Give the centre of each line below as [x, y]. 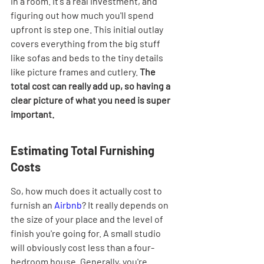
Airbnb [68, 205]
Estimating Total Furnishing [84, 150]
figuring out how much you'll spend [83, 15]
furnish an [32, 205]
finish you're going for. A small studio [87, 233]
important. [32, 114]
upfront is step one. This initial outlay [88, 29]
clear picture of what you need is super [91, 100]
